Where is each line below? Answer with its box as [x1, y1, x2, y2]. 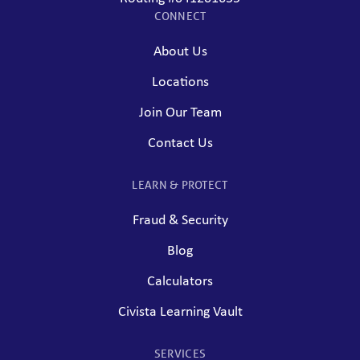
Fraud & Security [132, 212, 228, 228]
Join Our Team [138, 104, 222, 121]
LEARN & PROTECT [132, 178, 228, 191]
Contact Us [147, 135, 213, 151]
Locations [151, 74, 209, 90]
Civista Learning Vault [117, 304, 243, 320]
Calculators [147, 273, 213, 289]
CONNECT [153, 9, 207, 22]
